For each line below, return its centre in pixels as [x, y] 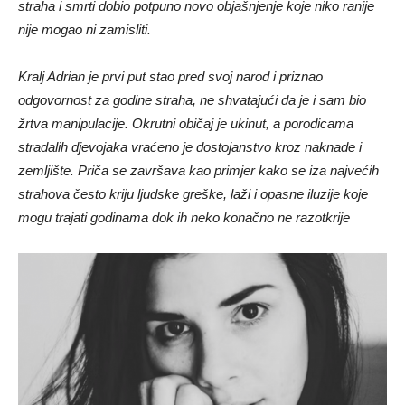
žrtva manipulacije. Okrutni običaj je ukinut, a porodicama [186, 124]
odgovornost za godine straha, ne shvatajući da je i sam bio [192, 100]
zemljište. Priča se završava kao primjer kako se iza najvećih [198, 171]
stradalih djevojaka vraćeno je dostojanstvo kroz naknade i [190, 147]
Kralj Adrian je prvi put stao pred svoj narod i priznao [170, 77]
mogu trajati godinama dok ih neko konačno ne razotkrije [184, 218]
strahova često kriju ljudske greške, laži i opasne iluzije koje [193, 194]
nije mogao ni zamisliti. [85, 30]
